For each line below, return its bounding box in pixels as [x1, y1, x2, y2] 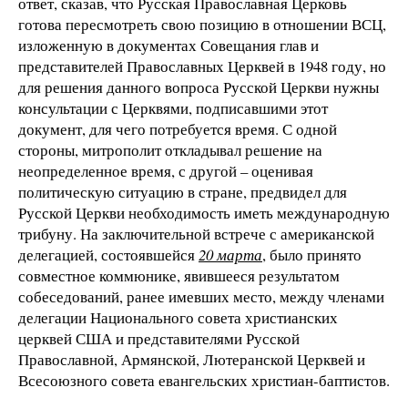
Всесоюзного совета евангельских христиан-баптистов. [18, 369, 390, 391]
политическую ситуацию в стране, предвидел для [18, 180, 347, 202]
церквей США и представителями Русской [18, 327, 300, 349]
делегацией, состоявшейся [18, 243, 199, 265]
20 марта [199, 243, 262, 265]
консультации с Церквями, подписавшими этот [18, 97, 328, 118]
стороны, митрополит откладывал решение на [18, 138, 322, 160]
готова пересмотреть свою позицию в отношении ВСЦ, [18, 13, 386, 35]
